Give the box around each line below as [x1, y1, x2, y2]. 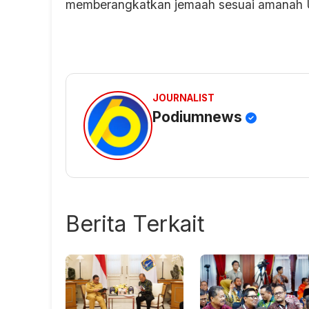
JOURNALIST [152, 92, 215, 104]
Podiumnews [152, 108, 246, 126]
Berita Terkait [66, 210, 205, 238]
